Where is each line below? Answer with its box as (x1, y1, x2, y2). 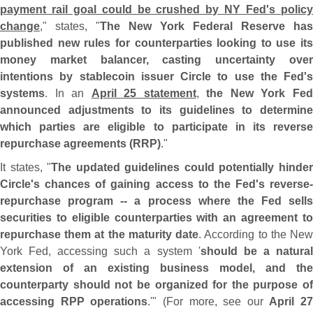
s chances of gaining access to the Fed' (34, 177, 259, 191)
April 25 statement (91, 87, 196, 100)
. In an (45, 87, 92, 100)
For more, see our (166, 295, 270, 308)
